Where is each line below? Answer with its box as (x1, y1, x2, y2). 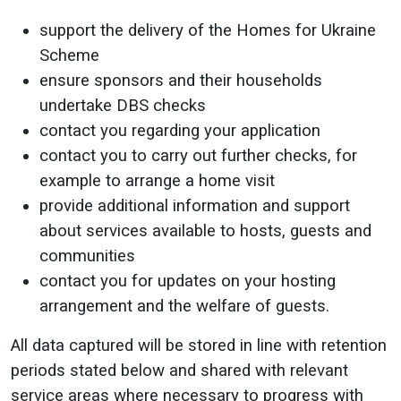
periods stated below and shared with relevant (11, 361, 348, 380)
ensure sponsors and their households (39, 71, 322, 90)
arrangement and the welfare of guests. (39, 296, 329, 316)
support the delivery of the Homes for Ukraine (39, 21, 376, 40)
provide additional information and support (39, 196, 350, 216)
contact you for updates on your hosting (39, 271, 336, 291)
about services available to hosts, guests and (39, 221, 371, 241)
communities (39, 246, 135, 266)
